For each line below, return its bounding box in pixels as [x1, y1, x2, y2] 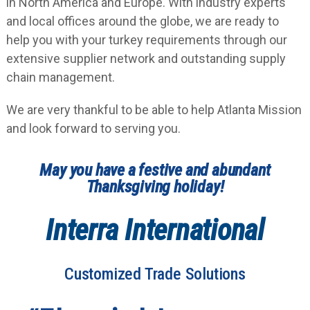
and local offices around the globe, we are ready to [6, 14, 279, 28]
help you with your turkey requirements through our [6, 33, 287, 47]
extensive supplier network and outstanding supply [6, 51, 286, 66]
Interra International [46, 213, 264, 247]
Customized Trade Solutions [64, 264, 246, 284]
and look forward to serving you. [6, 121, 181, 136]
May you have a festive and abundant [39, 161, 271, 180]
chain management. [6, 70, 115, 84]
